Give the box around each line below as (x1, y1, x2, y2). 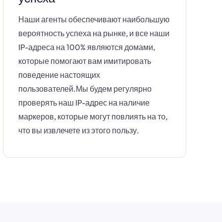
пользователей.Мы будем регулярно (18, 84, 152, 94)
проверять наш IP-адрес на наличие (18, 98, 150, 108)
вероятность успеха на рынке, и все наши (18, 28, 169, 38)
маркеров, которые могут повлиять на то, (18, 111, 167, 121)
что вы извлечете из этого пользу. (18, 125, 139, 135)
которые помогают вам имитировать (18, 56, 151, 66)
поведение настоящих (18, 70, 100, 80)
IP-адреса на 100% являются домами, (18, 42, 155, 52)
